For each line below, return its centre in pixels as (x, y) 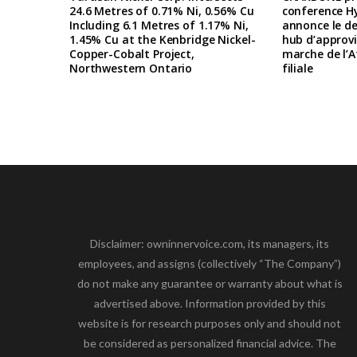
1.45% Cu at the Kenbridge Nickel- (163, 39)
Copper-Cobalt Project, (132, 53)
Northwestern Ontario (131, 68)
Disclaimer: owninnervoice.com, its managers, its (210, 243)
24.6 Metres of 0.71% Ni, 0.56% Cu (162, 10)
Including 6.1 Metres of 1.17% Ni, (159, 25)
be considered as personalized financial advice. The (210, 343)
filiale (297, 68)
